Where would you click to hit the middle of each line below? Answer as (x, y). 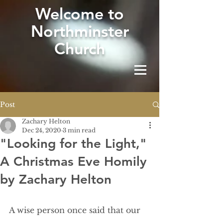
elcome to (87, 13)
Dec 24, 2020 (42, 130)
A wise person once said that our (76, 210)
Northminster (80, 31)
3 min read (79, 130)
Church (80, 48)
